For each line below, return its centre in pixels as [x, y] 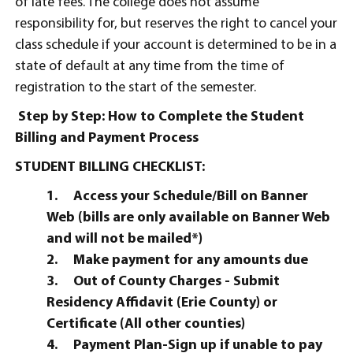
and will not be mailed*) [124, 239]
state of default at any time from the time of [150, 67]
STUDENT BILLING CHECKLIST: [110, 167]
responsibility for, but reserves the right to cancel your [176, 24]
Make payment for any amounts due [191, 260]
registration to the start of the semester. [136, 88]
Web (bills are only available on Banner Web [188, 218]
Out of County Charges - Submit [176, 282]
